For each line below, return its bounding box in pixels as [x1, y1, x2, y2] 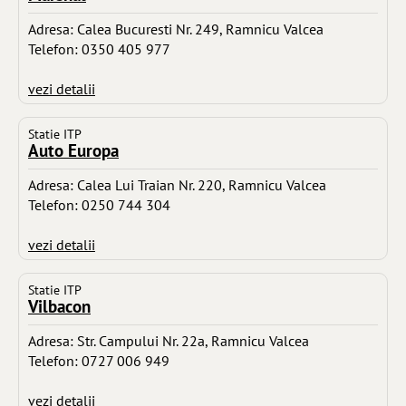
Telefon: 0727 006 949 [28, 351, 169, 370]
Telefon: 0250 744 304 [28, 195, 170, 214]
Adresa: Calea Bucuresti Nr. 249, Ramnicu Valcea [28, 19, 324, 38]
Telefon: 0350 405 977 [28, 39, 170, 58]
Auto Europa [28, 138, 119, 161]
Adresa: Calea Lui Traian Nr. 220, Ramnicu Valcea [28, 175, 326, 194]
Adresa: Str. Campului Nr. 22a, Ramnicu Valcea [28, 331, 309, 350]
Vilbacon [28, 294, 91, 317]
